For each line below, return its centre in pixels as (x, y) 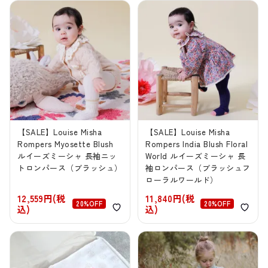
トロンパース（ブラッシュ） (70, 168)
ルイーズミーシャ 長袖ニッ (67, 156)
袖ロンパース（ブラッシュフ (198, 168)
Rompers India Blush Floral (197, 144)
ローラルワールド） (182, 180)
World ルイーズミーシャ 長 (196, 156)
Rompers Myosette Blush (66, 144)
